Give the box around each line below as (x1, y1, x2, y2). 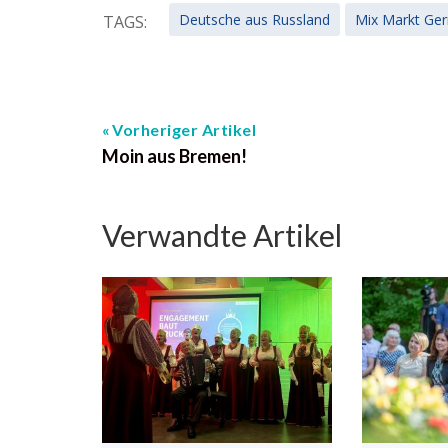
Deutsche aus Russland (179, 10, 330, 29)
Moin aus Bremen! (102, 145, 247, 167)
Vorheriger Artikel (112, 120, 256, 139)
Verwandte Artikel (102, 217, 342, 253)
